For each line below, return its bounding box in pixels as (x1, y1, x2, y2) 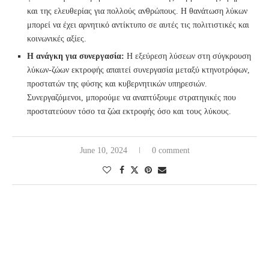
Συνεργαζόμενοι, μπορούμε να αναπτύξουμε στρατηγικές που (27, 93, 236, 103)
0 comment (151, 146, 190, 156)
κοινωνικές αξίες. (27, 34, 86, 44)
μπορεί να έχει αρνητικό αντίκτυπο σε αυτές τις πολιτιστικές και (27, 20, 249, 30)
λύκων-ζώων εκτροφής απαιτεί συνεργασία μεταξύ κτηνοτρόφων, (27, 65, 250, 75)
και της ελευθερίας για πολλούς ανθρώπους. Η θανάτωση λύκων (27, 7, 247, 16)
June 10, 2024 (79, 146, 127, 156)
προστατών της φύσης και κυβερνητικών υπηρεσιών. (27, 79, 207, 89)
